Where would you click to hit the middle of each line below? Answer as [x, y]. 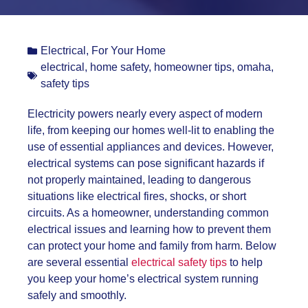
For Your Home [129, 51]
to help [245, 263]
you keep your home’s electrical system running [143, 279]
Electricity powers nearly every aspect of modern [145, 114]
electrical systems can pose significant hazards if [146, 164]
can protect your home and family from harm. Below [152, 246]
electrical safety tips [179, 263]
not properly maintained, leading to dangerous [139, 180]
